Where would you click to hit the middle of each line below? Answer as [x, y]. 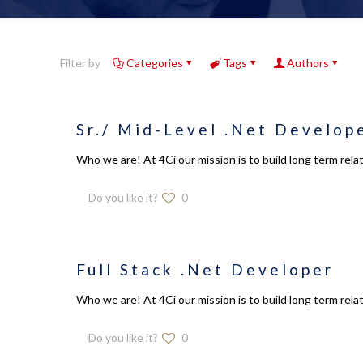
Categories [155, 63]
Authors [308, 63]
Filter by [80, 63]
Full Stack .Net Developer [205, 269]
